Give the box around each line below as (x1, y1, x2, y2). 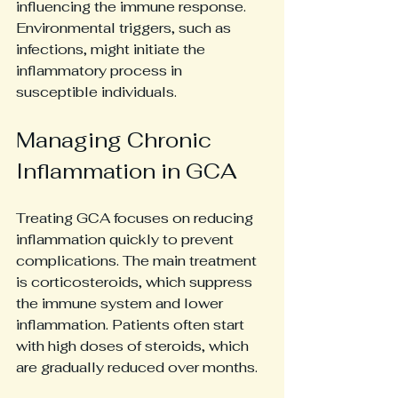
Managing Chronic (16, 126, 217, 154)
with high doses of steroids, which (16, 337, 252, 355)
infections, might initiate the (16, 40, 209, 59)
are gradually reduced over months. (16, 358, 258, 377)
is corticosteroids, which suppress (16, 273, 256, 291)
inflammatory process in (16, 61, 186, 80)
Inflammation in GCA (16, 157, 237, 185)
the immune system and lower (16, 294, 227, 313)
